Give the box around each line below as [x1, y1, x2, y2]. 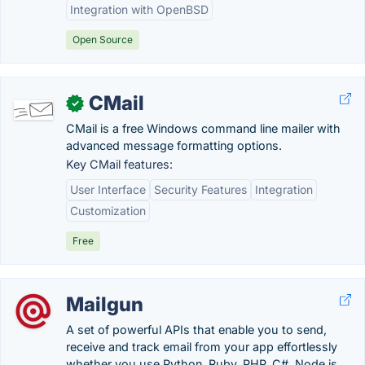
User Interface [70, 182, 146, 196]
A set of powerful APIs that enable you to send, [66, 323, 327, 336]
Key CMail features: [66, 157, 173, 171]
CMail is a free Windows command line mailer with [66, 121, 341, 135]
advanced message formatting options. [66, 139, 282, 152]
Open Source [73, 33, 133, 46]
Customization [70, 204, 146, 218]
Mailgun [66, 292, 143, 316]
